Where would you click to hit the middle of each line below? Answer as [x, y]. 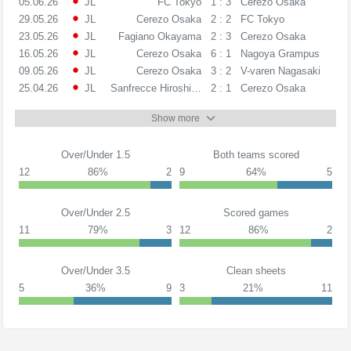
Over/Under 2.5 [95, 213]
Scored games [256, 213]
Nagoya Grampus [280, 53]
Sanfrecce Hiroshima [157, 88]
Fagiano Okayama [159, 36]
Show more [175, 119]
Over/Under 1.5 [95, 155]
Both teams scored [256, 155]
